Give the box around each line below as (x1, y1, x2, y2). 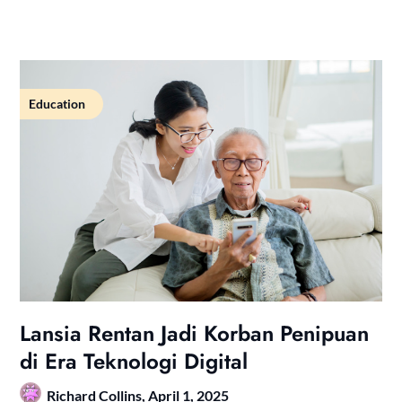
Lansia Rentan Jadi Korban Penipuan (20, 317, 370, 349)
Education (29, 95, 86, 111)
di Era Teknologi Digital (20, 345, 249, 377)
